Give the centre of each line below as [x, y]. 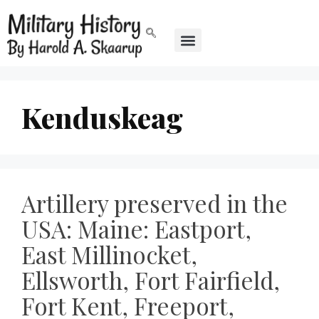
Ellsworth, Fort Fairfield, [151, 280]
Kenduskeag [102, 117]
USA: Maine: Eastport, [136, 229]
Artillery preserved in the [155, 203]
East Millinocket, [109, 255]
